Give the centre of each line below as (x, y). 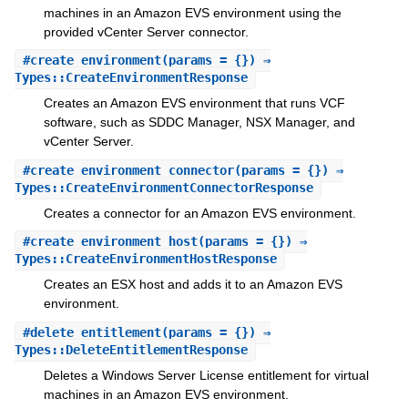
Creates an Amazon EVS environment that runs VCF (194, 103)
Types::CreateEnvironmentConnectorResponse (163, 187)
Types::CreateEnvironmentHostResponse (145, 259)
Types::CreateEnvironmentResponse (131, 78)
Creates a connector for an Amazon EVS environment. (199, 213)
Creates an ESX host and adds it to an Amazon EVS (193, 285)
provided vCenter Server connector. (146, 31)
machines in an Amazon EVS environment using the (192, 12)
